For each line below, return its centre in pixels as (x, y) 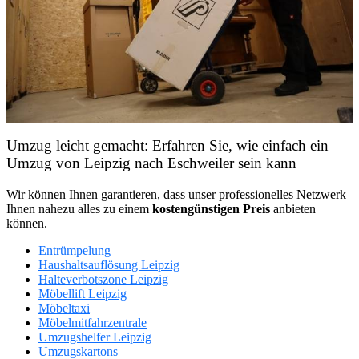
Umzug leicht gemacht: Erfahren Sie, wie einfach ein (167, 146)
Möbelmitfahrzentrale (93, 323)
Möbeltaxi (64, 309)
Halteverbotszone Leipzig (103, 280)
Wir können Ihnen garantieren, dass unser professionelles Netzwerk (176, 195)
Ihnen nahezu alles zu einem (79, 209)
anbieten (293, 209)
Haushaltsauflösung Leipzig (109, 265)
